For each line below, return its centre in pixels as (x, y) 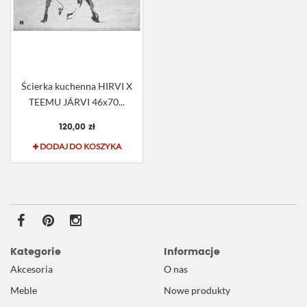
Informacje (192, 252)
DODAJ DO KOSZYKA (80, 147)
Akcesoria (32, 269)
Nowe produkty (197, 290)
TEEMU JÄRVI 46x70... (77, 102)
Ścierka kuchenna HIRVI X (77, 86)
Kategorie (36, 252)
